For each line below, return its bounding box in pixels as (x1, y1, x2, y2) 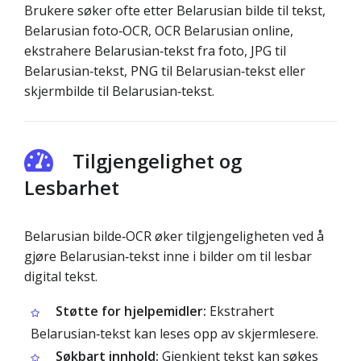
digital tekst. (24, 268, 98, 285)
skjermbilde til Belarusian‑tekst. (24, 82, 214, 100)
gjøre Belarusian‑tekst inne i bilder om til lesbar (24, 247, 312, 265)
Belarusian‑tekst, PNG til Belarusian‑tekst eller (24, 62, 305, 80)
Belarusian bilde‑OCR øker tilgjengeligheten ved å (24, 227, 324, 245)
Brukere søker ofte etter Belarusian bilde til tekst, (24, 2, 326, 19)
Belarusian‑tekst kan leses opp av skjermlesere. (31, 325, 318, 342)
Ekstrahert (206, 302, 274, 320)
